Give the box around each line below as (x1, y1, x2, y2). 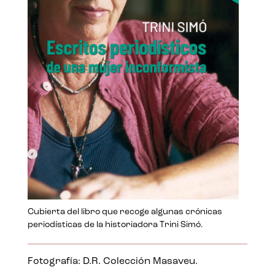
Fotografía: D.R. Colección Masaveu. (27, 256, 198, 266)
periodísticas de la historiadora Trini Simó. (27, 220, 203, 230)
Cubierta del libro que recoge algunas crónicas (27, 207, 222, 217)
